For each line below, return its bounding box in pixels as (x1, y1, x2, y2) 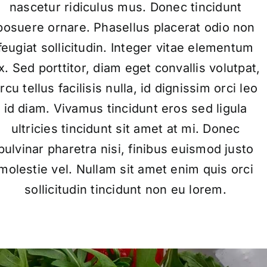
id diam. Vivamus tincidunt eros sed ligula (4, 101, 247, 116)
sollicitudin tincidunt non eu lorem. (24, 182, 226, 197)
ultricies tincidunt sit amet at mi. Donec (11, 121, 240, 136)
